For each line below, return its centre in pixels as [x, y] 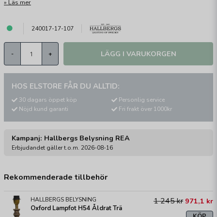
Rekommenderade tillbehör [56, 178]
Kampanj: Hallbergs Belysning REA [71, 138]
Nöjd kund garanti [44, 109]
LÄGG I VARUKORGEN [138, 54]
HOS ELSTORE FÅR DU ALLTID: [66, 86]
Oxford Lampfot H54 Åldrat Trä [76, 209]
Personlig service [142, 100]
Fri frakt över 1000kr [145, 109]
